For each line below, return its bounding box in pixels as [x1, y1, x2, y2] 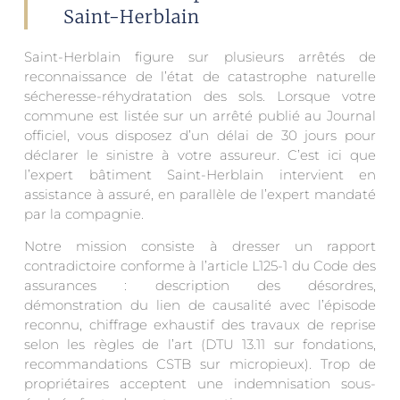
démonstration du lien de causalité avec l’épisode [24, 296, 376, 314]
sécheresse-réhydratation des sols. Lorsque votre [24, 87, 376, 104]
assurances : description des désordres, [24, 277, 376, 295]
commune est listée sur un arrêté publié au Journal [24, 106, 376, 124]
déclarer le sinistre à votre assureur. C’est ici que [24, 146, 376, 163]
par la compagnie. [24, 204, 144, 222]
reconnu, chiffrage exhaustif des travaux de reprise [24, 316, 376, 334]
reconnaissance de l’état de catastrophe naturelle [24, 67, 376, 85]
